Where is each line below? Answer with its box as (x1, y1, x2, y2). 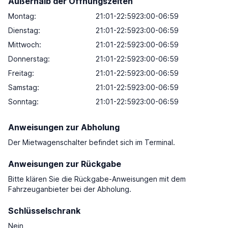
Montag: (8, 12, 36, 20)
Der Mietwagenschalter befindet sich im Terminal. (8, 138, 175, 147)
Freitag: (8, 69, 34, 77)
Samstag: (8, 83, 39, 92)
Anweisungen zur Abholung (8, 122, 120, 132)
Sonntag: (8, 97, 39, 106)
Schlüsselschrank (8, 206, 80, 216)
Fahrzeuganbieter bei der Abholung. (8, 185, 131, 193)
